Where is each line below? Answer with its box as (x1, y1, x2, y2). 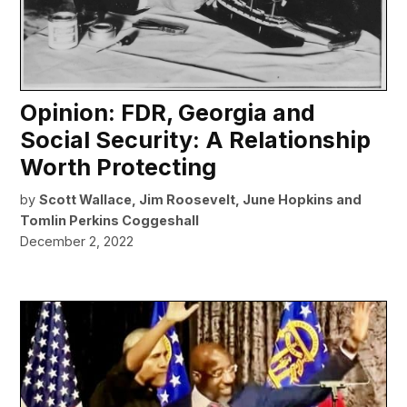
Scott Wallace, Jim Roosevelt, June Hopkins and (39, 192, 362, 208)
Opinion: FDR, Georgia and (20, 99, 316, 127)
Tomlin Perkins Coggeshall (20, 213, 200, 229)
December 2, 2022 (20, 233, 134, 250)
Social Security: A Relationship (20, 126, 372, 154)
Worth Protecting (20, 154, 217, 182)
